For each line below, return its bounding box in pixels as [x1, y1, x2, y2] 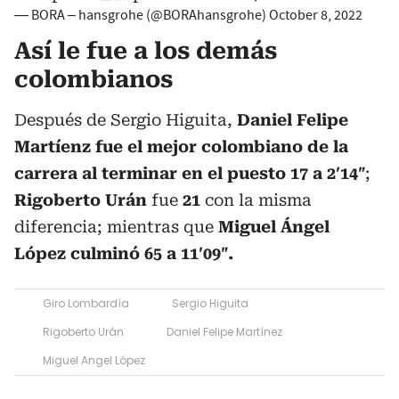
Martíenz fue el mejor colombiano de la [14, 137, 348, 156]
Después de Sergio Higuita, [14, 110, 237, 129]
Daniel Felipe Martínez [167, 324, 282, 339]
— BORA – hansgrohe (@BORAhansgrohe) [14, 6, 269, 24]
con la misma [200, 191, 312, 209]
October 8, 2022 [269, 6, 362, 24]
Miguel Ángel [218, 217, 330, 236]
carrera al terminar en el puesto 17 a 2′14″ [14, 164, 365, 183]
